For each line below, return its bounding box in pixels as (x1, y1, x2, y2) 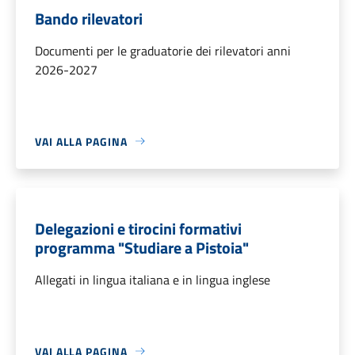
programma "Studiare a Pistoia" (35, 235, 249, 260)
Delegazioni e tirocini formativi (35, 216, 242, 241)
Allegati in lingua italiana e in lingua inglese (35, 269, 270, 289)
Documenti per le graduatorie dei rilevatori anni (35, 40, 291, 60)
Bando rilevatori (35, 6, 143, 31)
